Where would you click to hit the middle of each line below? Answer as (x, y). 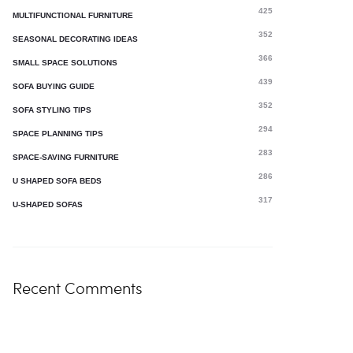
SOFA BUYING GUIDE (54, 86)
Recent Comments (78, 288)
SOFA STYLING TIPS (52, 110)
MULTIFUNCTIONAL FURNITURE (73, 15)
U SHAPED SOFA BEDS (57, 181)
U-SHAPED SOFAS (48, 204)
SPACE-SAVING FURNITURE (66, 157)
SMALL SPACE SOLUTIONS (65, 63)
